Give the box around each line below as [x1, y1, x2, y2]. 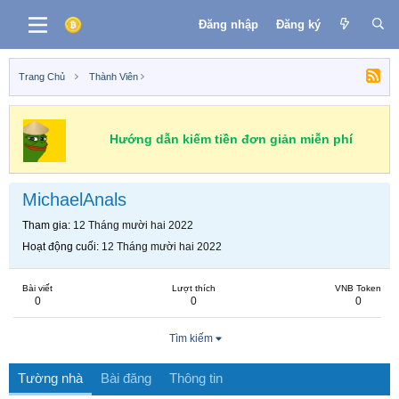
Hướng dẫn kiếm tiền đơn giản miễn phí [109, 132, 353, 146]
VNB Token [335, 283, 381, 293]
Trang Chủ [19, 71, 65, 82]
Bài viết [22, 283, 53, 293]
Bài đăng [101, 370, 151, 386]
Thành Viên [88, 71, 138, 82]
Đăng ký [275, 17, 321, 31]
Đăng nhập [198, 17, 258, 31]
